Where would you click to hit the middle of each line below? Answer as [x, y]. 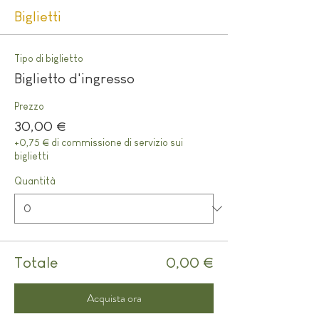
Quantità [35, 181]
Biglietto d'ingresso [74, 78]
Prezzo [29, 106]
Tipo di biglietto [49, 58]
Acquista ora [114, 298]
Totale [36, 262]
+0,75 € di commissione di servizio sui [99, 142]
